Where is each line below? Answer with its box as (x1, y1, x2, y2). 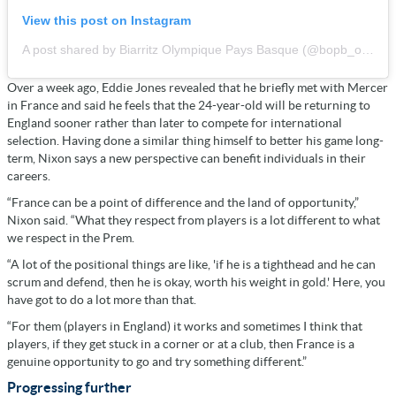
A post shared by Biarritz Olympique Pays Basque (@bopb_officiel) (362, 42, 374, 57)
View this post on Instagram (22, 13, 191, 28)
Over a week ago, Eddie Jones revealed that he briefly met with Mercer (7, 80, 388, 95)
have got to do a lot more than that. (7, 293, 196, 308)
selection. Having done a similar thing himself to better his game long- (7, 133, 384, 148)
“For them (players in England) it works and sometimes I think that (7, 319, 362, 334)
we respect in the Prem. (7, 231, 134, 246)
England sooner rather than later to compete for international (7, 116, 342, 131)
